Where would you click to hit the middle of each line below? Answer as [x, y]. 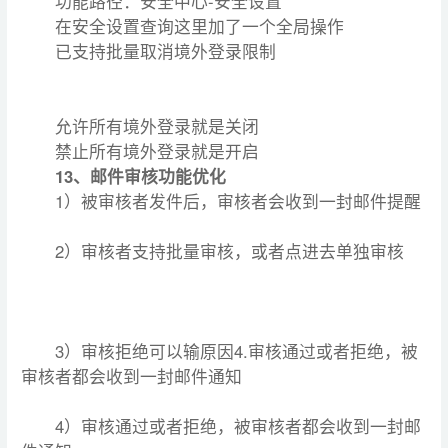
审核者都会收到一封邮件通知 [131, 376]
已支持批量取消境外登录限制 [165, 51]
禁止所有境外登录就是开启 [156, 151]
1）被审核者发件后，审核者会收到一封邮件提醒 [237, 201]
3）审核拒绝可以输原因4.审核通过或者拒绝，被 [236, 351]
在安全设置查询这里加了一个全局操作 [199, 26]
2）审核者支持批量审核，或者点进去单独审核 [229, 251]
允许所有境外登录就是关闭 [156, 126]
